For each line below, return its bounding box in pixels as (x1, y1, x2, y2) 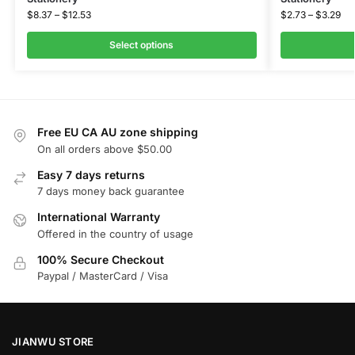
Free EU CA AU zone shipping (37, 125, 198, 139)
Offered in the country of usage (37, 227, 193, 240)
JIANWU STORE (12, 335, 94, 349)
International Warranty (37, 210, 160, 224)
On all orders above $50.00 (37, 142, 172, 155)
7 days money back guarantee (37, 185, 185, 198)
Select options (109, 39, 174, 52)
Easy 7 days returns (37, 167, 145, 181)
